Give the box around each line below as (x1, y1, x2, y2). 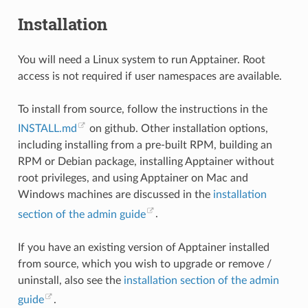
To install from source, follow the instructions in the (17, 104, 267, 115)
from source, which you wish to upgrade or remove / (17, 258, 272, 269)
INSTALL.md (17, 123, 77, 135)
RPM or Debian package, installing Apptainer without (17, 156, 274, 168)
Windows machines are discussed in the (17, 189, 213, 201)
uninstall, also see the (17, 274, 124, 286)
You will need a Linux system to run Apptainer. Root (17, 54, 265, 66)
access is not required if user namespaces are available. (17, 71, 282, 82)
